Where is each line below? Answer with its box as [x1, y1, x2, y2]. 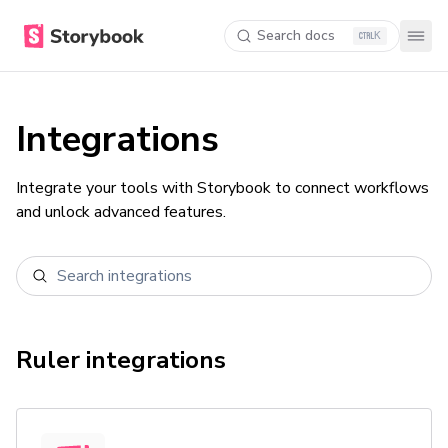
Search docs [257, 25, 335, 45]
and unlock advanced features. [16, 201, 226, 223]
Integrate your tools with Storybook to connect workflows [16, 177, 429, 199]
